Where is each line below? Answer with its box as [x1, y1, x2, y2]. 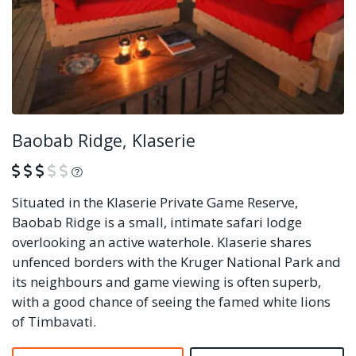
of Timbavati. [12, 311, 96, 331]
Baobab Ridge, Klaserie [12, 128, 195, 152]
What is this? [81, 160, 169, 180]
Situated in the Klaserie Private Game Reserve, [12, 192, 298, 211]
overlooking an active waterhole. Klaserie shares [12, 232, 311, 251]
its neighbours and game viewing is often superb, [12, 272, 321, 291]
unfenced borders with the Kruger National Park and [12, 252, 341, 271]
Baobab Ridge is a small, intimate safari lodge [12, 212, 302, 231]
